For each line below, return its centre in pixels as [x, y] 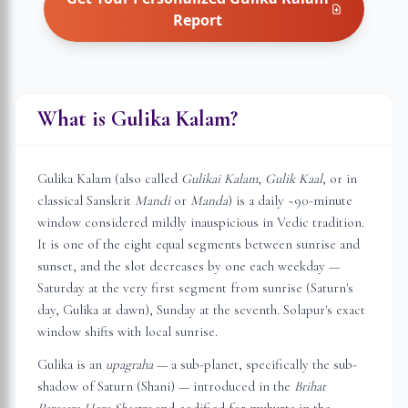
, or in [340, 178]
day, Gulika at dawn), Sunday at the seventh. [160, 310]
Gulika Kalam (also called [109, 178]
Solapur [304, 310]
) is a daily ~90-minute [290, 200]
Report [198, 20]
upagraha [129, 364]
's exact [345, 310]
